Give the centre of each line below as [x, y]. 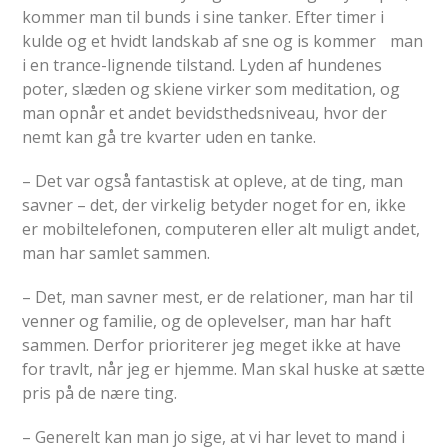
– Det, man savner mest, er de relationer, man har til [218, 296]
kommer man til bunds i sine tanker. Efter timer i [203, 16]
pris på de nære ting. [100, 392]
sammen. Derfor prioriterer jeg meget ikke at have [212, 344]
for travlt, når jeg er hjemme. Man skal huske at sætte [224, 368]
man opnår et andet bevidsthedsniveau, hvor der [205, 112]
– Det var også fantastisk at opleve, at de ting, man [213, 180]
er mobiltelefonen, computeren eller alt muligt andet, [221, 228]
